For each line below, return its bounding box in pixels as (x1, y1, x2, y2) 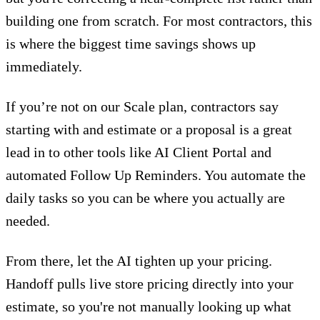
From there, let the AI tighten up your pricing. (6, 253, 272, 269)
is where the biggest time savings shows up (6, 36, 256, 52)
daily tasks (6, 190, 68, 206)
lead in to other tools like (6, 144, 154, 161)
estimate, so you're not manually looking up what (6, 299, 291, 315)
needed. (6, 213, 50, 229)
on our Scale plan (83, 99, 184, 115)
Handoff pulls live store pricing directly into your (6, 276, 294, 292)
